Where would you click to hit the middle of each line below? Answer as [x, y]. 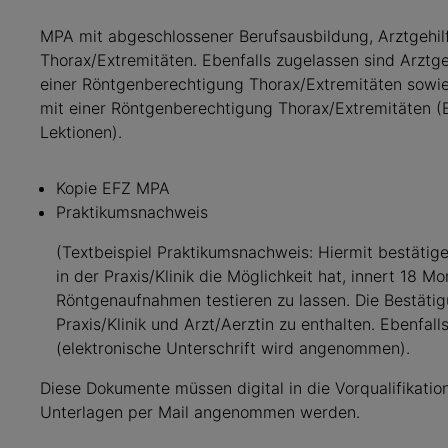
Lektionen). [80, 132]
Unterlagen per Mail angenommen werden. [199, 412]
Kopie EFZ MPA [112, 188]
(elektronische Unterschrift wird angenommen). [232, 348]
